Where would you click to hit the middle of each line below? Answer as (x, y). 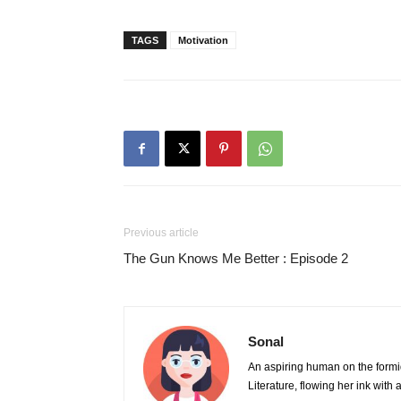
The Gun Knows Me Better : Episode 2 (236, 258)
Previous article (161, 233)
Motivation (203, 40)
